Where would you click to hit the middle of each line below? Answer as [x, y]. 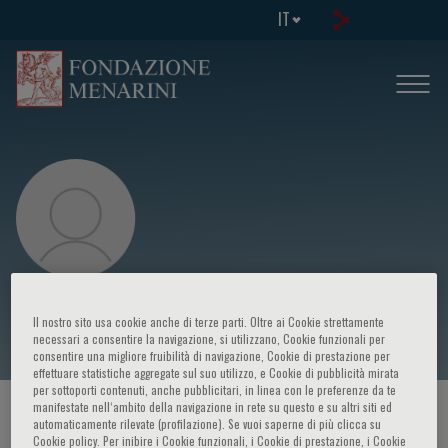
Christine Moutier [111, 314]
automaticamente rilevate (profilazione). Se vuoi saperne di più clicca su [207, 424]
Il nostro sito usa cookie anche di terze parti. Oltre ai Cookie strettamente [209, 322]
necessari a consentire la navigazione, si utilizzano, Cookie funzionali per [209, 339]
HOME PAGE [50, 416]
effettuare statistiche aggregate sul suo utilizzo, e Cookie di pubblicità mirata [216, 373]
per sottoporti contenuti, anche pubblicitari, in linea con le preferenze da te [215, 390]
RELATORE [301, 416]
